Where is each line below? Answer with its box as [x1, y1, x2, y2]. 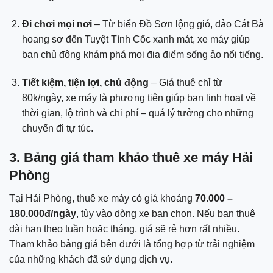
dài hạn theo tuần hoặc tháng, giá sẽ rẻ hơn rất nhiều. [9, 223, 239, 234]
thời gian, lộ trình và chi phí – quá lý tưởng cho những [21, 107, 253, 118]
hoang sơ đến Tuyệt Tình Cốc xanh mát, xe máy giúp [21, 34, 250, 44]
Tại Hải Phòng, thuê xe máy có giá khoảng [9, 193, 195, 204]
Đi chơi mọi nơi [21, 18, 92, 29]
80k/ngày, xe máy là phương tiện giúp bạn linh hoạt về [21, 92, 256, 103]
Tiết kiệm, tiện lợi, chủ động [21, 77, 149, 88]
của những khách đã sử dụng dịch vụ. [9, 253, 172, 264]
